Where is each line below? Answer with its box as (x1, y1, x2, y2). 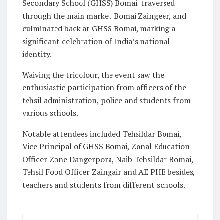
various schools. (22, 107, 78, 118)
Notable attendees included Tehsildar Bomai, (22, 128, 181, 139)
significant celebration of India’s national (22, 35, 170, 47)
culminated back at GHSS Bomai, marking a (22, 23, 175, 34)
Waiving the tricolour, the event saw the (22, 69, 164, 80)
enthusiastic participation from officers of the (22, 82, 186, 93)
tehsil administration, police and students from (22, 94, 191, 106)
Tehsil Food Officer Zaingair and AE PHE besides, (22, 166, 195, 177)
